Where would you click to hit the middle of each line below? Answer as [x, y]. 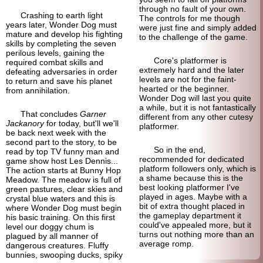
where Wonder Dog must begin [64, 208]
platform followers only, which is [197, 168]
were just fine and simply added [198, 28]
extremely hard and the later [191, 70]
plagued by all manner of [52, 236]
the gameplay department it [190, 215]
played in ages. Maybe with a [193, 197]
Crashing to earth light [62, 15]
